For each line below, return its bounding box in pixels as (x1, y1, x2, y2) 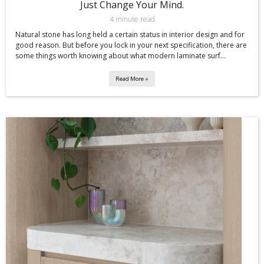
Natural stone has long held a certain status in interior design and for (15, 29, 245, 40)
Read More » (115, 75, 148, 83)
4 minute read (109, 14, 155, 25)
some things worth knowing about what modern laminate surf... (15, 51, 226, 61)
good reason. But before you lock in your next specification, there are (15, 40, 247, 51)
